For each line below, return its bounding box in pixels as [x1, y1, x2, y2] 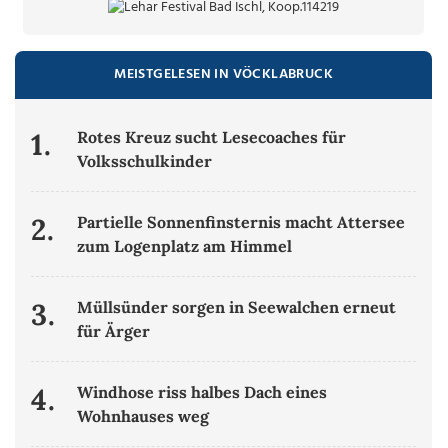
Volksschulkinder [77, 150, 213, 171]
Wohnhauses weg [77, 405, 210, 426]
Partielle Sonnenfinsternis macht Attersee [77, 211, 406, 232]
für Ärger [77, 320, 151, 341]
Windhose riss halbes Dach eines [77, 381, 328, 402]
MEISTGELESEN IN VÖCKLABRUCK [114, 62, 334, 86]
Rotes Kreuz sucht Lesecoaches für [77, 126, 347, 147]
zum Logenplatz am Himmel [77, 235, 293, 256]
